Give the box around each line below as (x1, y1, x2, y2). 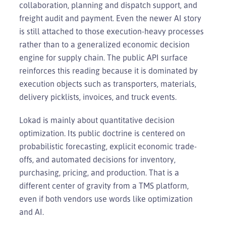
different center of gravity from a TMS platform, (19, 180, 189, 191)
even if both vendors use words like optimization (19, 193, 193, 204)
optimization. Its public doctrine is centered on (19, 128, 185, 138)
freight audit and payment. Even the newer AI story (19, 13, 201, 23)
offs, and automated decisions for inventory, (19, 154, 176, 164)
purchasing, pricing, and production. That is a (19, 167, 179, 178)
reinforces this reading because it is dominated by (19, 65, 198, 76)
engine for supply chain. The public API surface (19, 52, 188, 63)
